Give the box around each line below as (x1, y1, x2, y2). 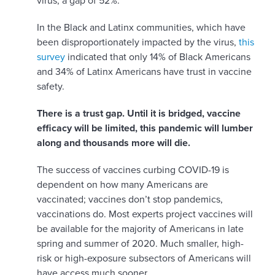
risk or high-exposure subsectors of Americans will (37, 252, 251, 265)
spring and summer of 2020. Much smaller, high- (37, 238, 244, 250)
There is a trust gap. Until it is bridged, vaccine (37, 107, 241, 120)
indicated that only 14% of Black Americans (65, 51, 250, 64)
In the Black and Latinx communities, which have (37, 21, 246, 34)
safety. (37, 80, 64, 93)
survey (37, 51, 65, 64)
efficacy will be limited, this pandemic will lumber (37, 122, 253, 135)
